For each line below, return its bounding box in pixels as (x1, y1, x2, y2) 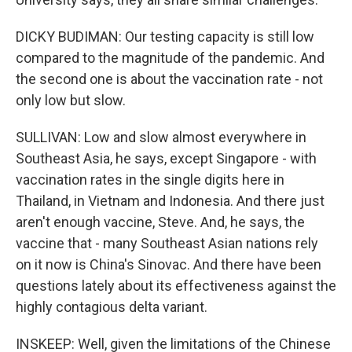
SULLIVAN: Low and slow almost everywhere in (16, 129, 306, 145)
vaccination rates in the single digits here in (16, 171, 284, 188)
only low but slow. (16, 92, 126, 108)
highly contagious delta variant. (16, 299, 207, 315)
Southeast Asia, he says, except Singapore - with (16, 150, 317, 167)
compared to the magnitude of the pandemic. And (16, 49, 324, 66)
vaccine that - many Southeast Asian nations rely (16, 235, 318, 251)
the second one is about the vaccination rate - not (16, 71, 323, 87)
